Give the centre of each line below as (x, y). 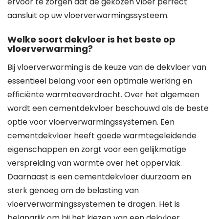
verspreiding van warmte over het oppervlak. (95, 163)
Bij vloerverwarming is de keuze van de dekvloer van (107, 67)
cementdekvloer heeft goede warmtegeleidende (102, 136)
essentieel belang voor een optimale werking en (100, 81)
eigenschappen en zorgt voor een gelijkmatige (97, 149)
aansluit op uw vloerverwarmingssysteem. (88, 15)
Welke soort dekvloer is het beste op (91, 39)
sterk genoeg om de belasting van (73, 190)
